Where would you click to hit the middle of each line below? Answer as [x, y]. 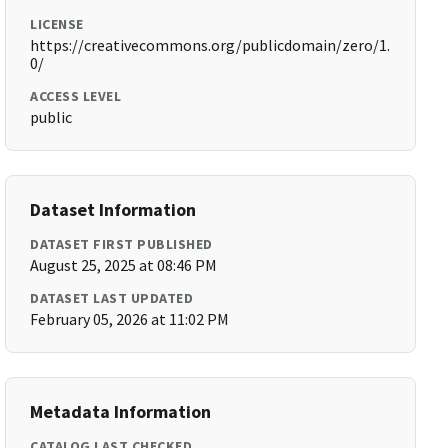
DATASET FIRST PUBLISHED [121, 244]
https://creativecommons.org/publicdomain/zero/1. [210, 45]
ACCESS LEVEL [76, 96]
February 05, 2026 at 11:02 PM [130, 319]
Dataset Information [113, 209]
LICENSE [57, 24]
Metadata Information [121, 411]
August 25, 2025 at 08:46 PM [124, 265]
